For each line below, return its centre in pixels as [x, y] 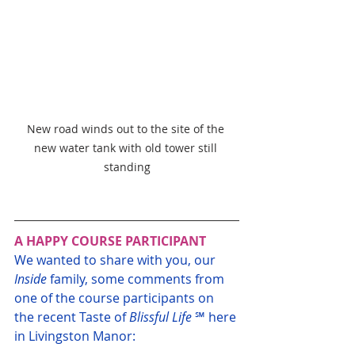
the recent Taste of [72, 317]
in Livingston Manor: [76, 336]
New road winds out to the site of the [127, 129]
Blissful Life [160, 317]
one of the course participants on [116, 298]
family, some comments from [137, 279]
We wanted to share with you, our [116, 260]
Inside [31, 279]
